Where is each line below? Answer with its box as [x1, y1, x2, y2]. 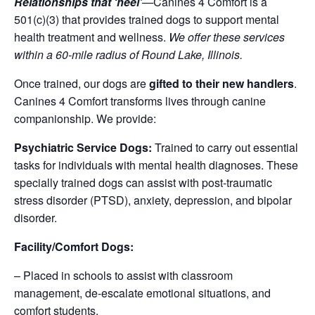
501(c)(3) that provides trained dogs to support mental [14, 11, 279, 27]
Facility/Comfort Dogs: [14, 238, 134, 255]
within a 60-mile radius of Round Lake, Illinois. [14, 46, 245, 63]
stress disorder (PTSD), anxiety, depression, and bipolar [14, 191, 292, 208]
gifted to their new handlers [149, 75, 294, 91]
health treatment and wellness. [14, 28, 169, 45]
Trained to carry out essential [152, 139, 298, 155]
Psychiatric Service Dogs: [14, 139, 152, 155]
